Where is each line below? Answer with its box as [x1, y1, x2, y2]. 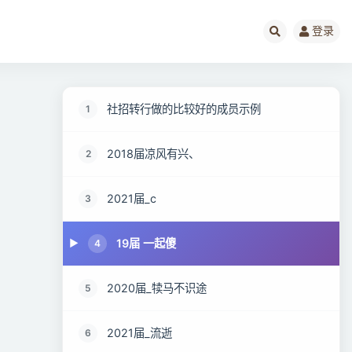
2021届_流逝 [107, 326, 173, 339]
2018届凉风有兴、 [107, 147, 200, 160]
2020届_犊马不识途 [107, 281, 207, 295]
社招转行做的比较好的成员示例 [107, 102, 262, 115]
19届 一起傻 [116, 236, 177, 250]
